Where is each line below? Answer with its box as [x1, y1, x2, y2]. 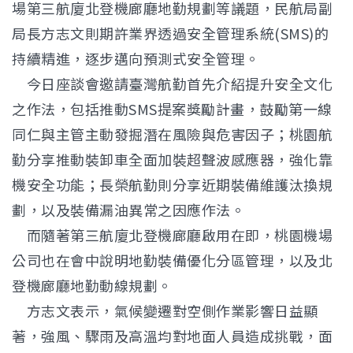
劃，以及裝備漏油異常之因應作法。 [12, 199, 245, 220]
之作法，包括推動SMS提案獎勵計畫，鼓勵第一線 [12, 98, 333, 119]
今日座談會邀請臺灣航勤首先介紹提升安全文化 [12, 73, 333, 94]
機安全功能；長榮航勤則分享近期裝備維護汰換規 [12, 174, 333, 195]
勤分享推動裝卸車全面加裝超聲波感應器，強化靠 [12, 149, 333, 169]
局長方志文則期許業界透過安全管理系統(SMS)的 [12, 23, 329, 43]
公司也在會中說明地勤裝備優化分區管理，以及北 [12, 250, 333, 270]
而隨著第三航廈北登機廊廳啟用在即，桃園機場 [12, 225, 333, 245]
